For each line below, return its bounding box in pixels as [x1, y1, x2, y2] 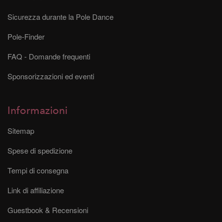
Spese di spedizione [7, 145, 72, 156]
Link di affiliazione [7, 184, 64, 195]
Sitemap [7, 125, 34, 136]
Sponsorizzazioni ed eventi [7, 70, 94, 81]
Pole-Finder [7, 31, 45, 42]
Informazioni [7, 103, 67, 118]
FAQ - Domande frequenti [7, 51, 90, 61]
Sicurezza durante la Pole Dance [7, 11, 113, 22]
